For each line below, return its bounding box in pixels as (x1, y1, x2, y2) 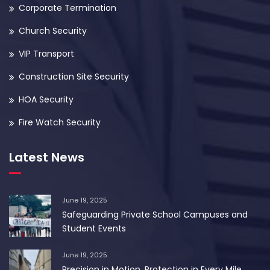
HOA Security (19, 93, 74, 106)
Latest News (9, 149, 84, 166)
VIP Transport (19, 48, 74, 60)
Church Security (19, 25, 87, 37)
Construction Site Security (19, 71, 129, 83)
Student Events (62, 222, 126, 235)
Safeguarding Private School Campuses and (62, 209, 248, 221)
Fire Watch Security (19, 116, 101, 129)
